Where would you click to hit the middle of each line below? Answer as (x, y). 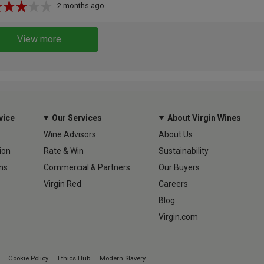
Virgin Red (62, 184)
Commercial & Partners (87, 167)
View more (39, 39)
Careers (174, 184)
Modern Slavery (123, 258)
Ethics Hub (74, 258)
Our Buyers (179, 167)
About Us (176, 134)
